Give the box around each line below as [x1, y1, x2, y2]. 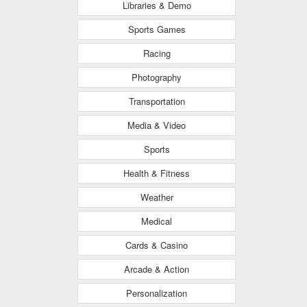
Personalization [126, 286, 187, 299]
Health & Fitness [123, 167, 190, 180]
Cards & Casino [125, 238, 188, 251]
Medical [141, 214, 172, 228]
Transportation [128, 95, 185, 108]
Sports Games [127, 23, 186, 36]
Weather [140, 191, 173, 204]
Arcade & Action [124, 262, 189, 275]
